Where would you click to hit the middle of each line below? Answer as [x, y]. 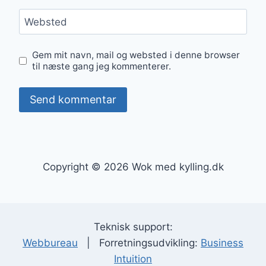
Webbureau [50, 243]
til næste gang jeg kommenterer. [102, 66]
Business [222, 243]
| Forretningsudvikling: [139, 243]
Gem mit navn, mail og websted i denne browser [136, 55]
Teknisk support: [133, 227]
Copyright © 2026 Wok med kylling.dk [133, 167]
